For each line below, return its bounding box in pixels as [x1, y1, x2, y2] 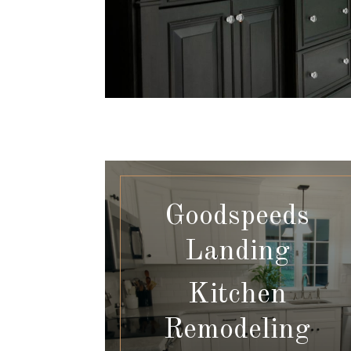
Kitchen [187, 281, 287, 310]
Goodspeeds [165, 203, 310, 232]
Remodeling [164, 317, 311, 346]
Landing [184, 238, 290, 267]
